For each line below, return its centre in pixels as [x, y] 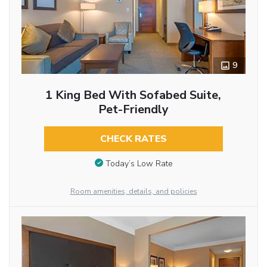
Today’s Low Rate [139, 163]
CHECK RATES [133, 139]
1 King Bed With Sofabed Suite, [133, 95]
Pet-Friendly [133, 109]
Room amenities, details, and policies [133, 191]
